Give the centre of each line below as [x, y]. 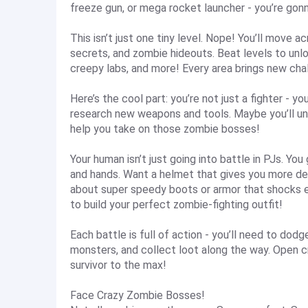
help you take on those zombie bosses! [165, 129]
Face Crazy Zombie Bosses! [137, 295]
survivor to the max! [118, 265]
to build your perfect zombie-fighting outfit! [176, 205]
